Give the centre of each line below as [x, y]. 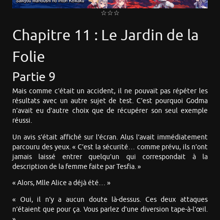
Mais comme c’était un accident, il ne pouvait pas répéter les [110, 91]
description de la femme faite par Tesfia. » [77, 166]
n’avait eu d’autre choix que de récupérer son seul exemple [110, 111]
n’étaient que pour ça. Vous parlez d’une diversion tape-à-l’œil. [110, 209]
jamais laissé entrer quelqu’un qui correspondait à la [110, 157]
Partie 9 [34, 77]
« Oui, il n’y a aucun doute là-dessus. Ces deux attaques [110, 199]
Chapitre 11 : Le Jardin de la [106, 36]
